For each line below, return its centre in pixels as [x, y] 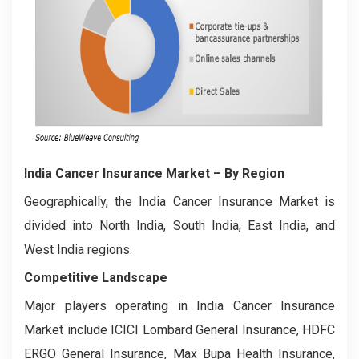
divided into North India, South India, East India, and [179, 225]
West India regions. [78, 249]
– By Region [247, 173]
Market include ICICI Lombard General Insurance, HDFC [179, 329]
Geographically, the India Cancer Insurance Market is [179, 201]
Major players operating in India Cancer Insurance [179, 305]
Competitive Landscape [96, 277]
